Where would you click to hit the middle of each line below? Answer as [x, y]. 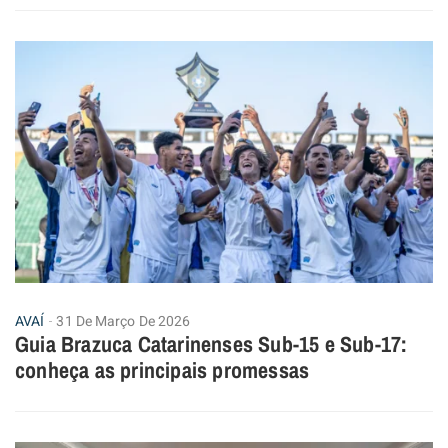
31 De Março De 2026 [123, 322]
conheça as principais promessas [162, 370]
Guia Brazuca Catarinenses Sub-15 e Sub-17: [211, 344]
